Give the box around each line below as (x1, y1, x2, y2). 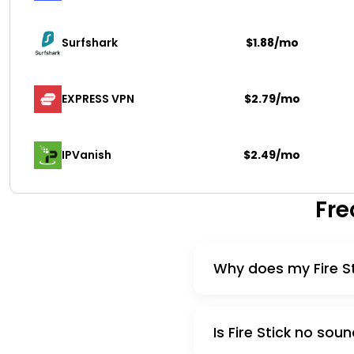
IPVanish (62, 147, 111, 164)
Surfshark (62, 35, 120, 51)
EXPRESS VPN (62, 91, 134, 107)
